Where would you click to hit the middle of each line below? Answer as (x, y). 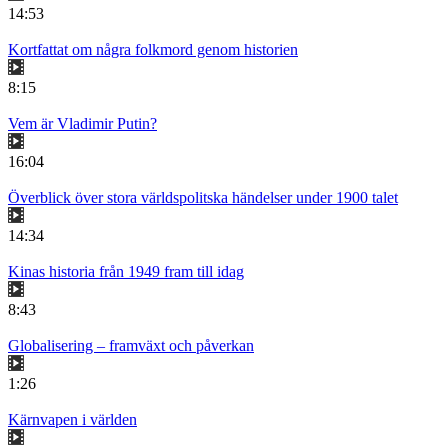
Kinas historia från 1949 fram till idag (126, 272)
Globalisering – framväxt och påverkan (131, 346)
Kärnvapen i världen (72, 420)
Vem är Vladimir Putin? (82, 124)
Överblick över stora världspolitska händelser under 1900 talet (203, 198)
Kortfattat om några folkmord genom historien (153, 50)
